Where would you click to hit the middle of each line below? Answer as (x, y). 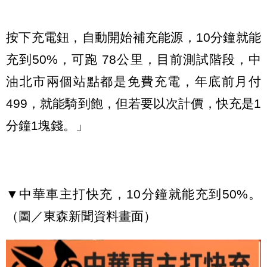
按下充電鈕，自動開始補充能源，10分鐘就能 (133, 37)
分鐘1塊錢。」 (47, 125)
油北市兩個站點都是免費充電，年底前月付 (133, 81)
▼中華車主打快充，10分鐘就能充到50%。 (133, 194)
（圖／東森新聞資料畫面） (81, 216)
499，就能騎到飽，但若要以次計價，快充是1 (133, 103)
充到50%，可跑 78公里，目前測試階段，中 (133, 59)
